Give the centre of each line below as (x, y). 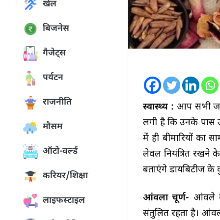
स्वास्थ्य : (159, 108)
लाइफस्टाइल (64, 201)
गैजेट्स (54, 53)
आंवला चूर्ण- (168, 198)
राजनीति (57, 102)
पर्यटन (53, 78)
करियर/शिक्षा (65, 176)
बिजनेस (56, 29)
